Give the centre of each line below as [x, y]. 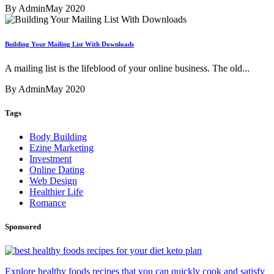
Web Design [53, 181]
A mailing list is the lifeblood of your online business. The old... [127, 68]
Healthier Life [56, 192]
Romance [48, 203]
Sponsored [23, 227]
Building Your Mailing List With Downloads [69, 44]
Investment [50, 159]
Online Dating [57, 170]
